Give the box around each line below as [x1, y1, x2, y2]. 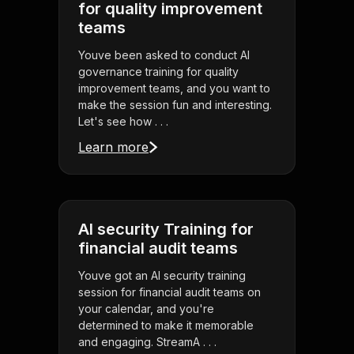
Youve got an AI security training [78, 269, 246, 283]
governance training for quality [78, 65, 239, 79]
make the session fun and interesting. [78, 98, 272, 112]
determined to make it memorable [78, 318, 254, 333]
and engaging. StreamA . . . [78, 335, 217, 349]
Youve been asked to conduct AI [78, 48, 250, 62]
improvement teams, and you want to [78, 81, 270, 96]
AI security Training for [78, 220, 254, 239]
